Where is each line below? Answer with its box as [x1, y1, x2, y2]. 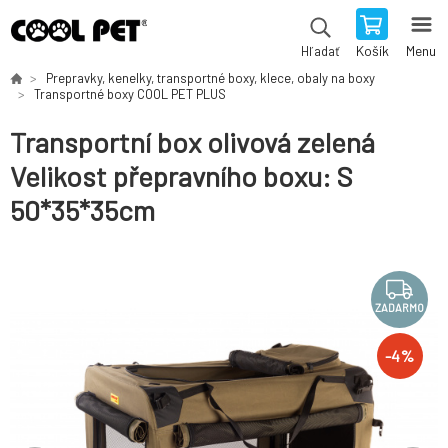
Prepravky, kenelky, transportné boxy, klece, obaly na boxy [46, 70, 375, 86]
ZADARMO [375, 301, 424, 315]
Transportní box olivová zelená [10, 125, 375, 160]
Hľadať [300, 43, 340, 59]
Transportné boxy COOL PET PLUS [34, 86, 226, 102]
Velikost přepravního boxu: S [10, 159, 353, 194]
